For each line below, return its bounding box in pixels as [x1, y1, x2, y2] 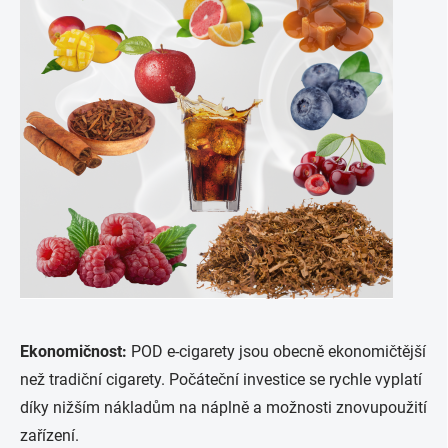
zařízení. [20, 426, 79, 445]
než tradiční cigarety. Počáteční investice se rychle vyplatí [20, 370, 422, 389]
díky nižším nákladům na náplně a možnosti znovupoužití [20, 398, 427, 417]
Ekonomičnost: [20, 342, 127, 361]
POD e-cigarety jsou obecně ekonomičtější [127, 342, 426, 361]
